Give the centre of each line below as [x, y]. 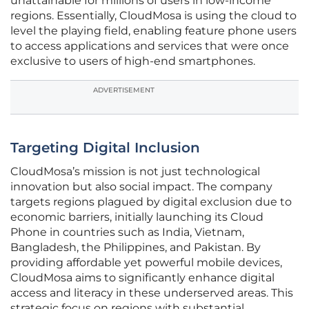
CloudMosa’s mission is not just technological [135, 172]
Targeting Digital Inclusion [105, 148]
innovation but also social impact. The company [141, 187]
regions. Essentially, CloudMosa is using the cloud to [153, 16]
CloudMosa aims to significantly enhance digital [142, 278]
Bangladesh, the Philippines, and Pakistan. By [136, 248]
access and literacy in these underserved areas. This [152, 293]
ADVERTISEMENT [124, 90]
